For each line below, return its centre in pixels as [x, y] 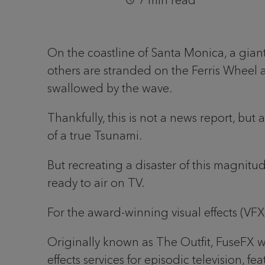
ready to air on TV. [97, 183]
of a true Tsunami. [96, 135]
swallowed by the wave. [110, 88]
